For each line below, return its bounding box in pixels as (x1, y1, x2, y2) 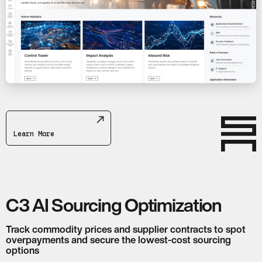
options (6, 246, 39, 256)
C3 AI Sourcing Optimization (6, 195, 222, 214)
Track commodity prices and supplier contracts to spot (6, 225, 246, 235)
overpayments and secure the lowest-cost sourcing (6, 235, 231, 245)
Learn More (13, 129, 54, 139)
